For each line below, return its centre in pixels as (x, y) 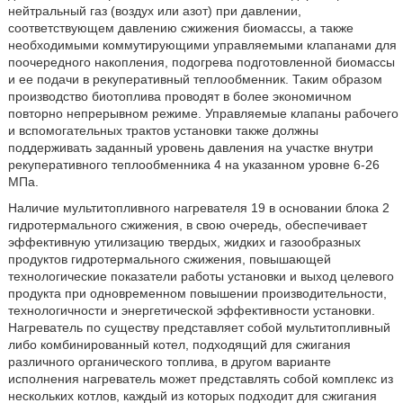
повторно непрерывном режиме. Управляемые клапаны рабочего (203, 113)
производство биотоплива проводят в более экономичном (179, 96)
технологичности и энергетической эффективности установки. (191, 310)
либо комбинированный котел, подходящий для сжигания (179, 345)
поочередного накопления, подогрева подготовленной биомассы (201, 62)
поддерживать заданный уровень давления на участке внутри (190, 148)
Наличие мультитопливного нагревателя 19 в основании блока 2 (198, 208)
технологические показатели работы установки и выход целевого (201, 276)
